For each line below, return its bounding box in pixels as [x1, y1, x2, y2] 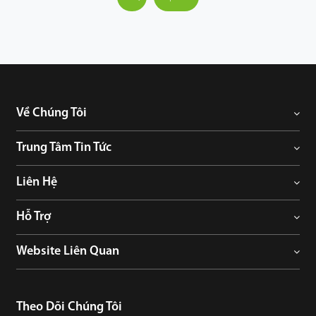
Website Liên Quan [16, 245, 120, 259]
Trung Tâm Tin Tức [16, 141, 112, 155]
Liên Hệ [16, 176, 58, 190]
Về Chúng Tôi [16, 107, 87, 121]
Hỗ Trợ [16, 210, 51, 224]
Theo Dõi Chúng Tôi [16, 300, 123, 315]
